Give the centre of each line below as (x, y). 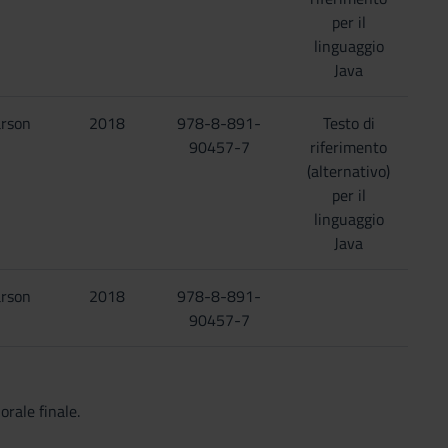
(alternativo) (349, 171)
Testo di (348, 123)
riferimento (349, 147)
